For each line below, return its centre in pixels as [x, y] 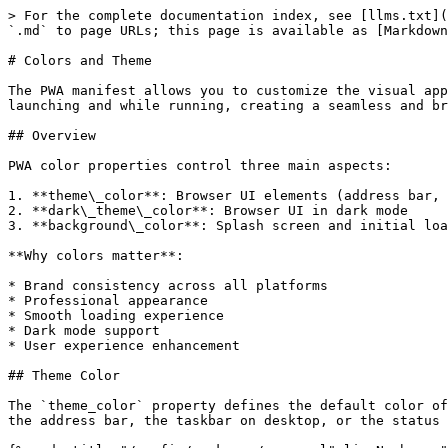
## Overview [52, 135]
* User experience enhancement [124, 345]
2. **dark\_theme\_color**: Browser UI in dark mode [208, 210]
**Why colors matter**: [96, 255]
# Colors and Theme [80, 60]
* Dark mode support [84, 330]
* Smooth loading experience [116, 315]
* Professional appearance [108, 300]
